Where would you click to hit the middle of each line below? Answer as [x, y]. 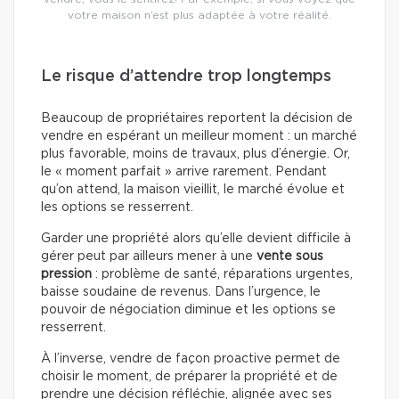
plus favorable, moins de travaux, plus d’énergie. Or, [195, 155]
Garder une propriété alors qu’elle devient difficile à [196, 239]
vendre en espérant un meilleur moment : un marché [199, 137]
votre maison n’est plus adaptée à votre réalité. [199, 16]
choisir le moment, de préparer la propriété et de [189, 377]
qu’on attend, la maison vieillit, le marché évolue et [193, 190]
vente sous [290, 257]
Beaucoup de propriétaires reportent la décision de [197, 119]
